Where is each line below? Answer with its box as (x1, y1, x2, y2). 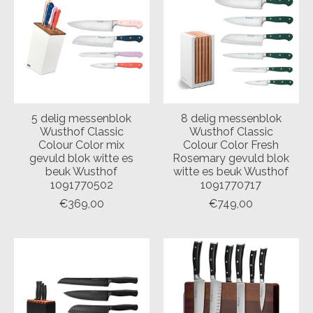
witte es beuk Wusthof (173, 164, 289, 178)
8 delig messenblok (180, 111, 282, 125)
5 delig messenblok (31, 111, 132, 125)
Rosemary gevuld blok (173, 151, 290, 165)
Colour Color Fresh (183, 138, 279, 152)
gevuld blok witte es (29, 151, 134, 165)
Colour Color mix (38, 138, 125, 152)
